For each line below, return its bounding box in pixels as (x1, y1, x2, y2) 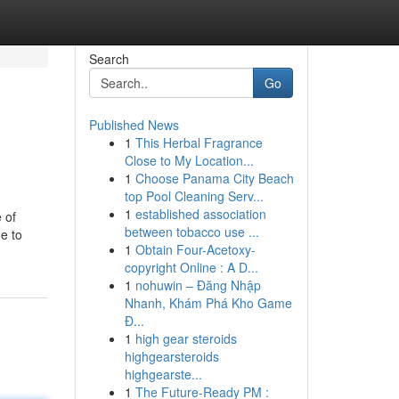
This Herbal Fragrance (134, 134, 263, 151)
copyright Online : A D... (124, 258, 258, 276)
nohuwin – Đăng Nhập (134, 276, 261, 294)
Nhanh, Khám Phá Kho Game (124, 294, 292, 312)
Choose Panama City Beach (134, 169, 294, 187)
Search (88, 50, 129, 68)
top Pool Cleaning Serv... (124, 187, 264, 205)
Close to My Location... (124, 151, 254, 169)
